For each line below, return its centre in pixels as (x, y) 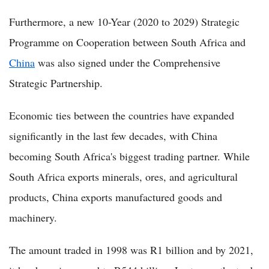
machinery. (33, 217)
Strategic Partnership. (56, 83)
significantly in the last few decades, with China (113, 136)
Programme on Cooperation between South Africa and (127, 42)
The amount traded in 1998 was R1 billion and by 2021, (131, 250)
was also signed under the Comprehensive (128, 62)
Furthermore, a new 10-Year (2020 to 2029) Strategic (124, 22)
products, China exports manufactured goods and (116, 197)
